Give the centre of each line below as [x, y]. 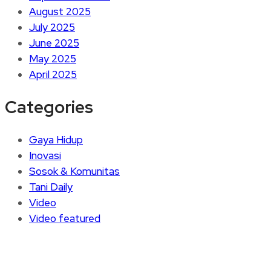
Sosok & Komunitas [74, 171]
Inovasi [45, 156]
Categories [49, 107]
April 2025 [53, 74]
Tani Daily [51, 187]
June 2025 [54, 43]
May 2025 [53, 58]
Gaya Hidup [56, 140]
